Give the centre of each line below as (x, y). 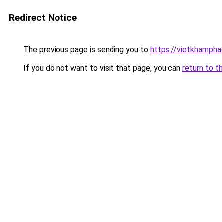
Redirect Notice (43, 18)
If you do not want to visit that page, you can (102, 68)
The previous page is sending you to (86, 49)
